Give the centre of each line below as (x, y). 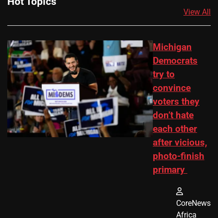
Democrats (175, 61)
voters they (176, 101)
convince (172, 88)
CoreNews (193, 203)
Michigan (172, 47)
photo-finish (179, 156)
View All (197, 12)
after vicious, (180, 142)
